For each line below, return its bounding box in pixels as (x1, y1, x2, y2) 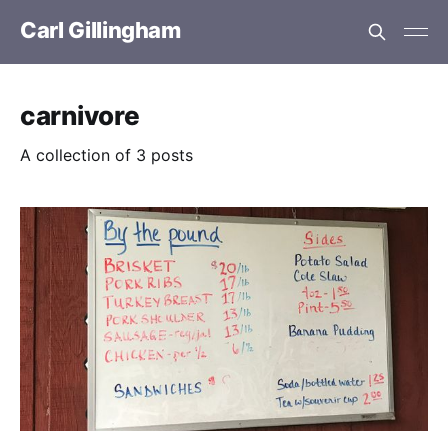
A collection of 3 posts (20, 145, 193, 165)
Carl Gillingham (20, 16, 181, 43)
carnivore (20, 100, 140, 131)
